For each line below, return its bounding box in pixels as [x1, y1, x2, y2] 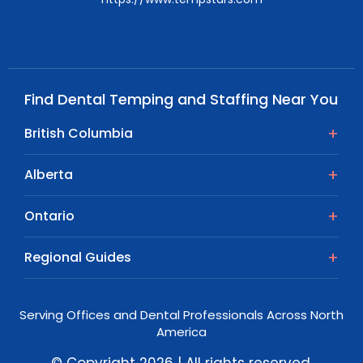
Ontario [24, 207, 75, 226]
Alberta [24, 165, 73, 185]
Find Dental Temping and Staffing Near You [24, 89, 338, 110]
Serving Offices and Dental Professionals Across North [19, 306, 344, 324]
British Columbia [24, 124, 133, 143]
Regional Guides [24, 248, 131, 267]
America [156, 323, 207, 341]
